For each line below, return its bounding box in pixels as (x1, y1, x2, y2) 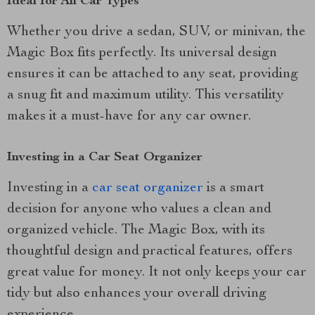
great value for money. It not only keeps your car (7, 265, 307, 280)
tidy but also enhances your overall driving (7, 286, 266, 301)
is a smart (203, 181, 264, 195)
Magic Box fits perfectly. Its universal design (7, 46, 277, 60)
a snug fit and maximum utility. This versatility (7, 88, 284, 103)
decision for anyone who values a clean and (7, 202, 271, 217)
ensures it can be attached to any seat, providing (7, 67, 298, 82)
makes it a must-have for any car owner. (7, 109, 251, 124)
